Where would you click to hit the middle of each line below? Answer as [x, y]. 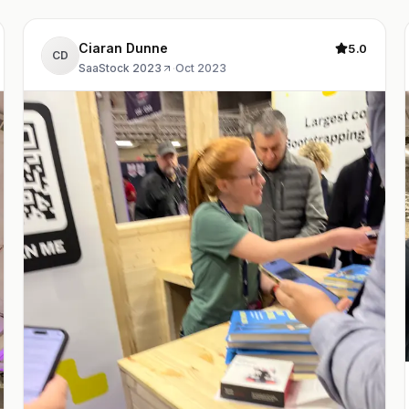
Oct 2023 [201, 68]
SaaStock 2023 [121, 68]
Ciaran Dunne [147, 48]
